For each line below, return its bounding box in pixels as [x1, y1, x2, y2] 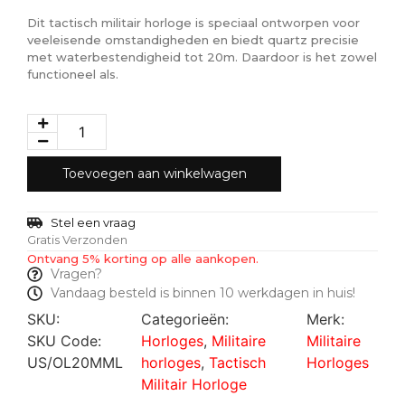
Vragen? [51, 266, 103, 283]
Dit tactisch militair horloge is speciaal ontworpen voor [27, 15, 360, 31]
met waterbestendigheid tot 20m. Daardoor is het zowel [27, 50, 377, 65]
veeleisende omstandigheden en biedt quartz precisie [27, 33, 359, 48]
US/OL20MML [27, 353, 123, 372]
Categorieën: [141, 310, 229, 329]
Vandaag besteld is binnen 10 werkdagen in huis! [51, 285, 356, 302]
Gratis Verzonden [27, 232, 127, 248]
